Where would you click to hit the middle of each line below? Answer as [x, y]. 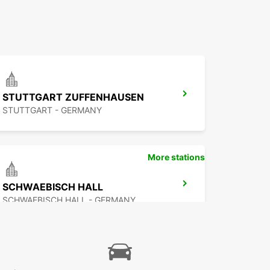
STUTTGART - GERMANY [52, 110]
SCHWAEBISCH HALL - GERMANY [69, 200]
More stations [176, 157]
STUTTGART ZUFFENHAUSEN [73, 97]
